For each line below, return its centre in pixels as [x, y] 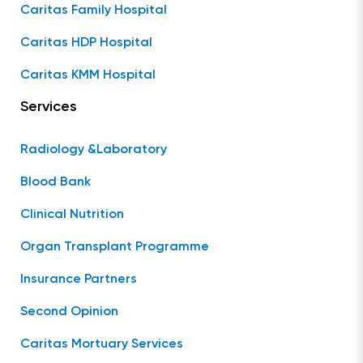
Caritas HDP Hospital [86, 43]
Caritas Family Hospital [94, 11]
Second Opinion [69, 312]
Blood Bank [56, 182]
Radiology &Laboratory [94, 150]
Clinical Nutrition [72, 215]
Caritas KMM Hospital [88, 75]
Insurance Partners [79, 280]
